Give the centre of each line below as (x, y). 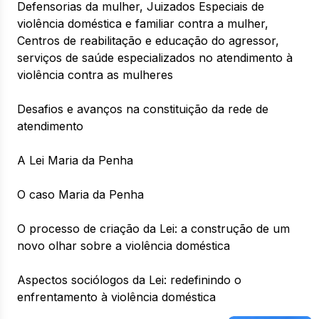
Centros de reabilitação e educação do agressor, (148, 41)
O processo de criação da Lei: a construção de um (153, 229)
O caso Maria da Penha (80, 194)
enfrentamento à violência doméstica (116, 297)
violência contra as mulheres (95, 75)
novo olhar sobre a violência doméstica (124, 246)
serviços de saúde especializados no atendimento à (155, 58)
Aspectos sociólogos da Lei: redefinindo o (129, 280)
